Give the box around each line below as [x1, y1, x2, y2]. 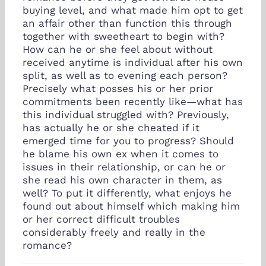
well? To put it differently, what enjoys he [23, 187, 232, 199]
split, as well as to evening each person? [23, 69, 227, 82]
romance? [23, 239, 72, 252]
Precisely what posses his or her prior [23, 83, 213, 95]
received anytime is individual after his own [23, 56, 243, 69]
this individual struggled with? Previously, [23, 109, 229, 121]
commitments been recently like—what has [23, 96, 243, 108]
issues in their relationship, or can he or [23, 161, 226, 173]
